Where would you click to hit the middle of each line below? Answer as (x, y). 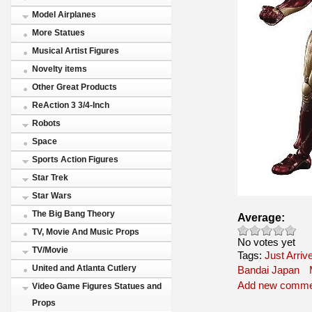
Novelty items (60, 69)
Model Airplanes (64, 15)
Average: (261, 217)
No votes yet (266, 242)
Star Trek (50, 178)
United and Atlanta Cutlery (84, 268)
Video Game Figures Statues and (97, 286)
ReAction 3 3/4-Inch (71, 105)
